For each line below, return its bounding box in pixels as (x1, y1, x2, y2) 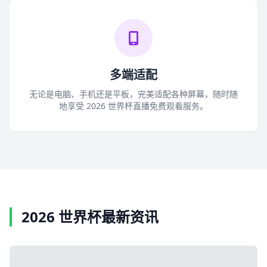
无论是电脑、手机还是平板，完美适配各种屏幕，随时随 (29, 88, 238, 100)
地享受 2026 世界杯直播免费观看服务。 (59, 100, 208, 111)
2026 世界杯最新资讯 (21, 207, 159, 226)
